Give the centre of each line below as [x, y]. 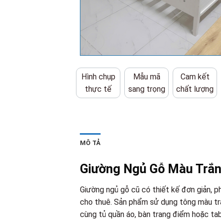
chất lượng [195, 89]
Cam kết [195, 77]
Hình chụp [98, 77]
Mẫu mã [147, 77]
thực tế [98, 89]
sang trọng [147, 89]
